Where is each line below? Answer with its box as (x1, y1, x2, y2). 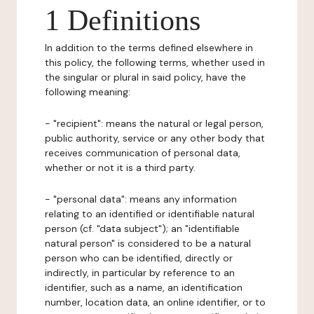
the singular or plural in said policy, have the (45, 71, 246, 83)
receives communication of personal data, (45, 146, 240, 159)
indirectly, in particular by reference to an (45, 266, 235, 279)
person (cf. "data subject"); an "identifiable (45, 222, 240, 235)
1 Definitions (45, 4, 200, 36)
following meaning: (45, 86, 130, 98)
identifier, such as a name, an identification (45, 281, 243, 294)
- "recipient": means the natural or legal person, (45, 117, 264, 130)
